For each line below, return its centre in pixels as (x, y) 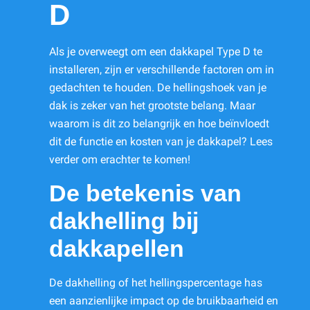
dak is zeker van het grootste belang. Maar (152, 106)
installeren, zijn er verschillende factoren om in (162, 70)
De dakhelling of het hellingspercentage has (156, 283)
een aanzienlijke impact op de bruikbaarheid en (164, 301)
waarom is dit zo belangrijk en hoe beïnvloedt (159, 124)
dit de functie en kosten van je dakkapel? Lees (161, 142)
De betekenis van (145, 194)
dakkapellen (117, 249)
